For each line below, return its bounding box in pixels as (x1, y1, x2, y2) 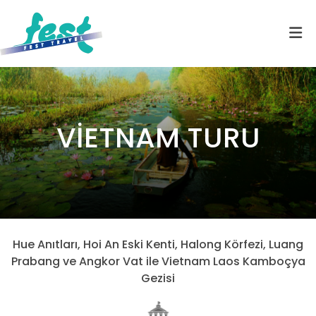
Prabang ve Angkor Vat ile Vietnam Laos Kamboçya (11, 253, 305, 269)
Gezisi (141, 270, 175, 286)
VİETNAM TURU (56, 118, 260, 157)
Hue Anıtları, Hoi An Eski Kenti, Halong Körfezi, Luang (13, 236, 303, 253)
